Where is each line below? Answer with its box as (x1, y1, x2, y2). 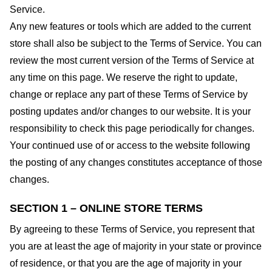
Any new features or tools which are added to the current (10, 21, 251, 32)
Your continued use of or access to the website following (10, 140, 250, 151)
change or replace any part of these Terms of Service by (10, 89, 248, 100)
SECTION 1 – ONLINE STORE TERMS (10, 202, 203, 214)
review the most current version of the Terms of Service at (10, 55, 254, 66)
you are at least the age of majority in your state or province (10, 240, 262, 251)
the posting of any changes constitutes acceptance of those (10, 157, 262, 168)
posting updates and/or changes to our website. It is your (10, 106, 251, 117)
